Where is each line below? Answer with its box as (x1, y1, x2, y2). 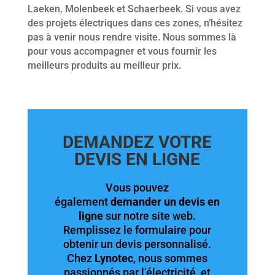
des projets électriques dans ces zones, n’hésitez (27, 17, 242, 29)
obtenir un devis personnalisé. (63, 237, 212, 250)
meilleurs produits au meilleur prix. (27, 59, 181, 71)
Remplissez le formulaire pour (63, 223, 212, 236)
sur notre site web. (106, 209, 196, 222)
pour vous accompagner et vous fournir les (27, 45, 217, 57)
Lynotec (95, 251, 134, 265)
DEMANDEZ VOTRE (63, 131, 212, 152)
